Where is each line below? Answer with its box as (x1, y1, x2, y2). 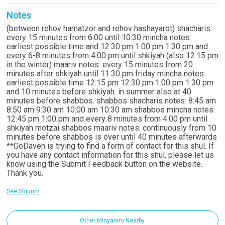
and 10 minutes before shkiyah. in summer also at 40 (6, 87, 191, 96)
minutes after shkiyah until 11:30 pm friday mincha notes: (6, 69, 205, 78)
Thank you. (6, 168, 43, 178)
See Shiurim (6, 188, 40, 195)
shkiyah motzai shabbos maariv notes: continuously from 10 (6, 123, 216, 133)
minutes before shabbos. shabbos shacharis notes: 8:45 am (6, 96, 216, 105)
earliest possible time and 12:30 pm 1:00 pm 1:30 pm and (6, 42, 208, 51)
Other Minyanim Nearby (80, 217, 145, 224)
